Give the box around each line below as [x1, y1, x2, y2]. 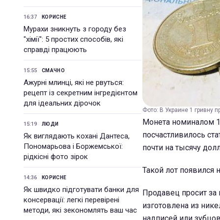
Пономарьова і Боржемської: [24, 142, 123, 151]
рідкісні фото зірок [24, 152, 88, 161]
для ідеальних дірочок [24, 99, 101, 108]
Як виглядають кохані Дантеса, [24, 132, 130, 140]
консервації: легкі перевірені [24, 195, 119, 204]
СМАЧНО [42, 68, 65, 73]
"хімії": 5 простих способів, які [24, 35, 123, 44]
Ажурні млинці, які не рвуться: [24, 78, 124, 87]
